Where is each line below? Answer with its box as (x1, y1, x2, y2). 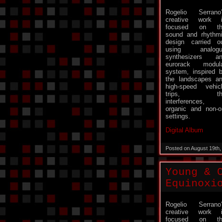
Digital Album (166, 126, 203, 134)
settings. (166, 112, 190, 120)
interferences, (166, 98, 205, 105)
